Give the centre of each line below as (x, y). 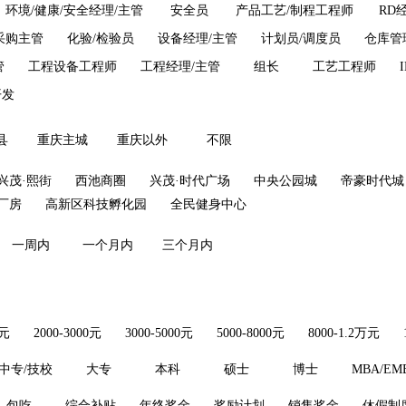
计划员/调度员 (301, 39)
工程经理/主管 (180, 67)
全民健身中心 (208, 204)
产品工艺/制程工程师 (295, 10)
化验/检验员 (101, 39)
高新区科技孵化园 (96, 204)
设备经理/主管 (198, 39)
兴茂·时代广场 (190, 181)
